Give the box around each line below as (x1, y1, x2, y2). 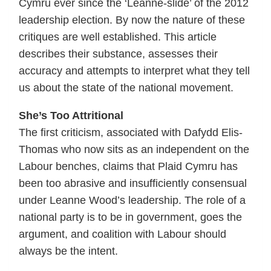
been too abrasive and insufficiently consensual (19, 177, 247, 189)
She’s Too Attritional (19, 109, 123, 122)
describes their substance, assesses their (19, 47, 218, 60)
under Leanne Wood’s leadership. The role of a (19, 194, 246, 206)
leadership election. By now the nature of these (19, 13, 245, 26)
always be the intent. (19, 244, 118, 257)
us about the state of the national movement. (19, 81, 233, 94)
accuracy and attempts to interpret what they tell (19, 64, 250, 77)
